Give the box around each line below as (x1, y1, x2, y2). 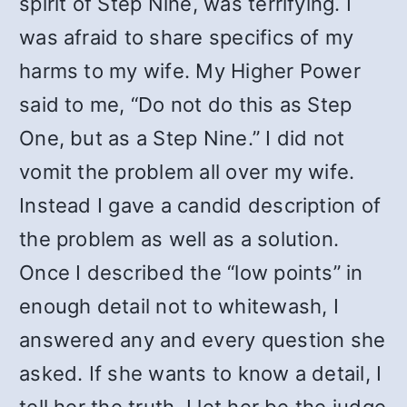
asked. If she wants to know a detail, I (19, 362, 382, 385)
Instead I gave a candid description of (19, 194, 382, 217)
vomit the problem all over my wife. (19, 160, 355, 184)
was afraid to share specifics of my (19, 25, 354, 49)
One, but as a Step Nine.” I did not (19, 126, 345, 150)
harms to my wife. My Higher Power (19, 59, 361, 83)
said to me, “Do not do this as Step (19, 93, 352, 116)
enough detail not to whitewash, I (19, 294, 339, 318)
